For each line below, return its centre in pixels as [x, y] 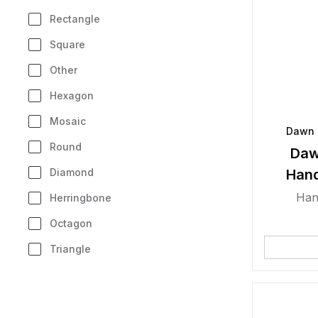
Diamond [72, 172]
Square [67, 44]
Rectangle [75, 19]
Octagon [71, 223]
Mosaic [68, 121]
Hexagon [72, 95]
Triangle [70, 249]
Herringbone [81, 198]
